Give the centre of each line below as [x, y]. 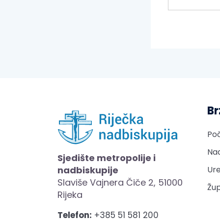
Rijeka [70, 194]
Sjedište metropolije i [107, 158]
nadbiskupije [88, 170]
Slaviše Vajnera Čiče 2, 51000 [120, 182]
